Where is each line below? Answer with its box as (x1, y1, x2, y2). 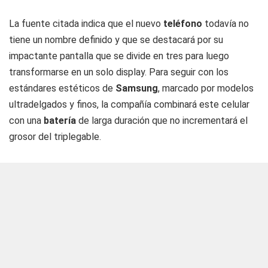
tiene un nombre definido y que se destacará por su (9, 34, 223, 45)
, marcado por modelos (158, 83, 254, 94)
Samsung (115, 83, 158, 94)
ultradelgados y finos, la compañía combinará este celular (9, 99, 249, 110)
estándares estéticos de (9, 83, 115, 94)
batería (44, 115, 78, 126)
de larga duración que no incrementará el (78, 115, 248, 126)
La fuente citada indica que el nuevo (9, 18, 163, 29)
